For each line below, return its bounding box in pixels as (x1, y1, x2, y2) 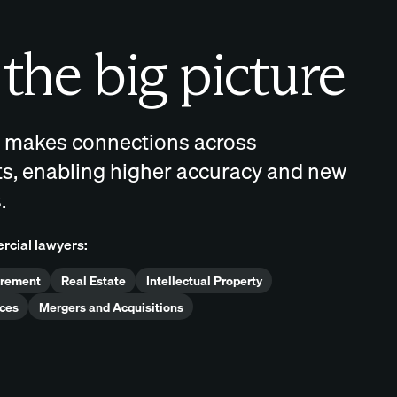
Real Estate (60, 270, 126, 292)
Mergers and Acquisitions (38, 296, 183, 317)
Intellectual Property (145, 270, 262, 292)
